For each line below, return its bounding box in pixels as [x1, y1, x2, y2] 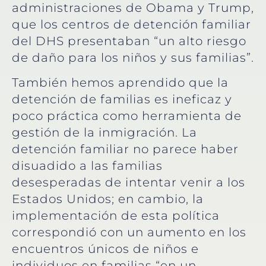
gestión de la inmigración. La [12, 125, 197, 140]
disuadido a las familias [12, 159, 163, 173]
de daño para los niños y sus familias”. [12, 50, 254, 65]
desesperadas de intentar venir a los [12, 175, 245, 190]
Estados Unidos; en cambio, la [12, 192, 204, 207]
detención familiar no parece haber [12, 142, 239, 157]
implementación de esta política [12, 208, 220, 223]
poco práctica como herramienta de [12, 109, 242, 123]
